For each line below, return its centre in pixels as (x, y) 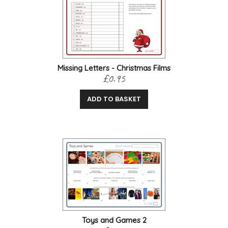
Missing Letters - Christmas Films (114, 68)
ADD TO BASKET (114, 99)
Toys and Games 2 (114, 220)
